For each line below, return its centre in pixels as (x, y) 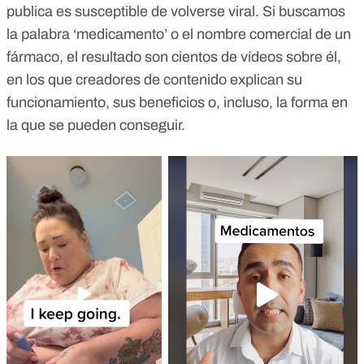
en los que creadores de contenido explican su (154, 80)
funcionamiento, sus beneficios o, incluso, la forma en (177, 103)
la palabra (40, 35)
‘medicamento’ (120, 35)
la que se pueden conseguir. (96, 126)
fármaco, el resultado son (89, 57)
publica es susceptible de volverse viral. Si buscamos (176, 12)
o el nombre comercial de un (259, 35)
